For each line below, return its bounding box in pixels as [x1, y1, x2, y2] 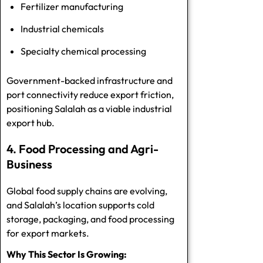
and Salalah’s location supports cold [6, 198, 154, 211]
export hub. [6, 116, 55, 129]
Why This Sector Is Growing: [6, 248, 127, 260]
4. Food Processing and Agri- [6, 141, 159, 156]
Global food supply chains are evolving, [6, 184, 167, 197]
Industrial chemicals [21, 22, 104, 35]
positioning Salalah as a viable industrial [6, 102, 172, 114]
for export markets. [6, 227, 89, 239]
